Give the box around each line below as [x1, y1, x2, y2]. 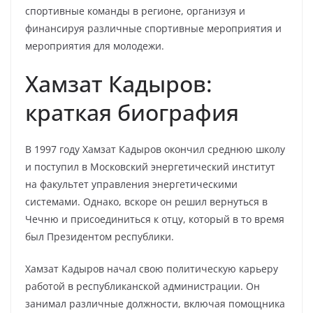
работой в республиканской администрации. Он [25, 279, 260, 293]
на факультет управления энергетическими [25, 177, 238, 191]
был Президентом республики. [25, 230, 174, 243]
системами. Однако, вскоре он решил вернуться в [25, 195, 268, 208]
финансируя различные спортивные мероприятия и [25, 22, 282, 35]
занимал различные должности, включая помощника [25, 297, 285, 310]
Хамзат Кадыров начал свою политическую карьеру [25, 262, 278, 275]
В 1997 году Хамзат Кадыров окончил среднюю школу [25, 143, 285, 156]
